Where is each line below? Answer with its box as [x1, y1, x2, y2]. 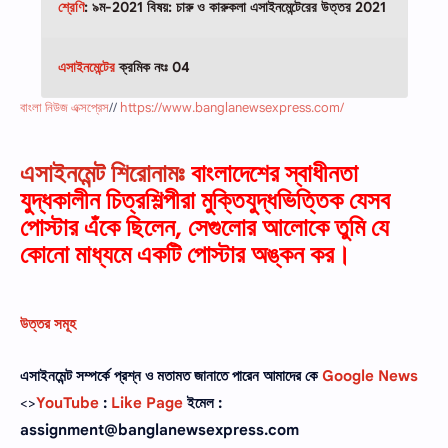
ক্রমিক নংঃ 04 [114, 57, 190, 76]
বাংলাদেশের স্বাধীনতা [185, 158, 358, 190]
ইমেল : [183, 394, 222, 413]
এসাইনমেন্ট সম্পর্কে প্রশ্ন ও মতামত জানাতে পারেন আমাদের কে [20, 367, 322, 386]
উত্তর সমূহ [20, 314, 76, 333]
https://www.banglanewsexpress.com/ [120, 98, 344, 116]
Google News [322, 367, 418, 386]
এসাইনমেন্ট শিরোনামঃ [20, 158, 185, 190]
